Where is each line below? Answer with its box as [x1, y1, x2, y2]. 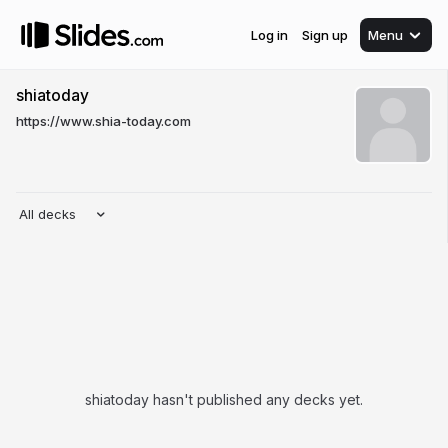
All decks [19, 206, 76, 222]
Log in [251, 26, 288, 43]
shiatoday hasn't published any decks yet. [85, 391, 363, 408]
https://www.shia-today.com [16, 113, 191, 129]
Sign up [302, 26, 348, 43]
